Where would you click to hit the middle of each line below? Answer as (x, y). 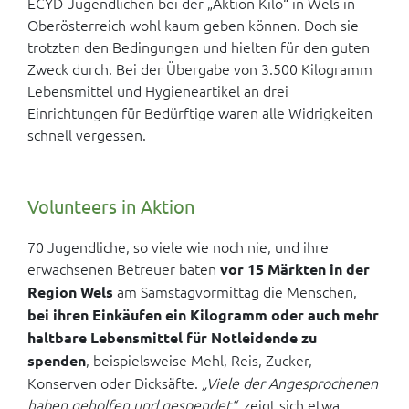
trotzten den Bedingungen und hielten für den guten (199, 47)
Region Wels (70, 292)
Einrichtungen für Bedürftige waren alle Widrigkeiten (200, 112)
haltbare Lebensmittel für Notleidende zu (172, 337)
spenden (57, 360)
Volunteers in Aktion (111, 206)
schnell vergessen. (87, 134)
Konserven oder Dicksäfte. (115, 383)
